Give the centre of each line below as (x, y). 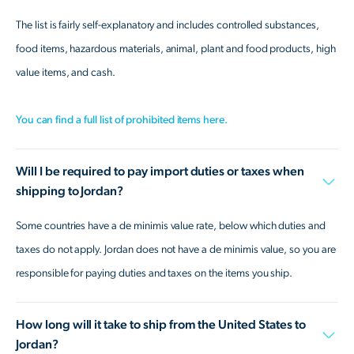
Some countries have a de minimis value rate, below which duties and (171, 226)
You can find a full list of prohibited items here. (122, 120)
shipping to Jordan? (70, 191)
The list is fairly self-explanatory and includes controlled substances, (168, 25)
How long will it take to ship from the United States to (161, 324)
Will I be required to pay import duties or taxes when (160, 171)
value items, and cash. (66, 72)
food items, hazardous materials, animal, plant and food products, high (176, 49)
